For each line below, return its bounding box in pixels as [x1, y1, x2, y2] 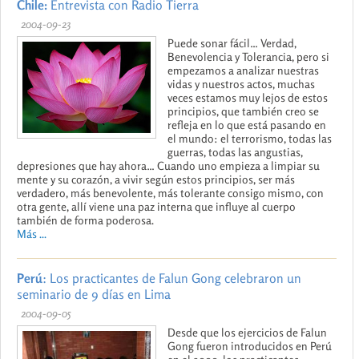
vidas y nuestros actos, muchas [167, 76, 315, 91]
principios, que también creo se [167, 103, 319, 118]
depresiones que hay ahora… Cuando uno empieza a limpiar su [17, 158, 320, 172]
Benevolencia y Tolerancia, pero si [167, 49, 329, 63]
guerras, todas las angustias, [167, 144, 303, 159]
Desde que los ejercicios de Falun [167, 325, 327, 339]
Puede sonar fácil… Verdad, [167, 35, 296, 50]
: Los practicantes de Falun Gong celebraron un [42, 269, 301, 286]
